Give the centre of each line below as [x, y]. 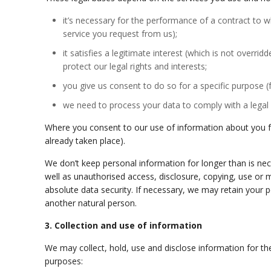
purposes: [64, 261]
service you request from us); [120, 34]
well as [60, 176]
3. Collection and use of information [124, 225]
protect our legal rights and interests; [135, 66]
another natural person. [91, 203]
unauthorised [100, 176]
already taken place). [85, 141]
